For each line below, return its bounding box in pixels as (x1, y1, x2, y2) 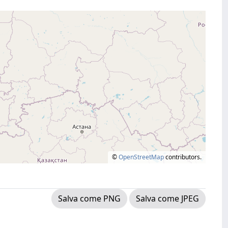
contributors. (164, 153, 202, 161)
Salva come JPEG (136, 193, 199, 204)
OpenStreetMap (119, 153, 164, 161)
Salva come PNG (58, 193, 121, 204)
